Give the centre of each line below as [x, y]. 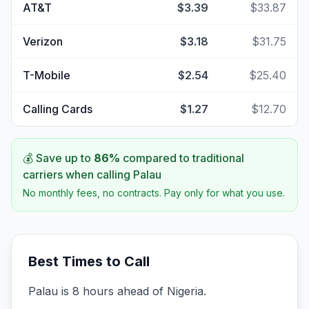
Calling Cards [58, 109]
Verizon [43, 41]
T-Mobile [47, 75]
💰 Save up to [58, 158]
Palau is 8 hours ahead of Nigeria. [117, 291]
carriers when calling [78, 175]
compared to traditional [182, 158]
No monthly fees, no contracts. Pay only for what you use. [154, 193]
